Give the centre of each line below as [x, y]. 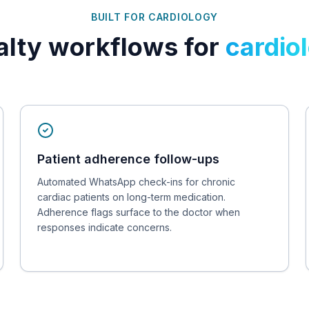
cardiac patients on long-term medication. [132, 197]
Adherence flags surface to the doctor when [139, 212]
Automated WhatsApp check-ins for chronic [137, 182]
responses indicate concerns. [105, 227]
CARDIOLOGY [183, 17]
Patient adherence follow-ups [129, 159]
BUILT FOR [120, 17]
